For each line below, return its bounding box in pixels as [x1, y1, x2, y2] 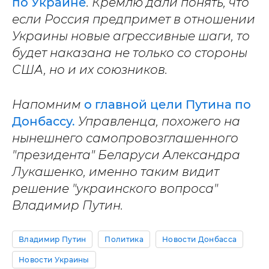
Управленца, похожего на [78, 114, 240, 128]
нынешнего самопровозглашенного [12, 131, 238, 145]
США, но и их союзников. [12, 62, 168, 77]
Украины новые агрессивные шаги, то [12, 29, 250, 43]
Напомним [12, 97, 84, 112]
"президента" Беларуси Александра [12, 148, 240, 162]
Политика [104, 235, 144, 244]
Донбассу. [12, 114, 78, 128]
